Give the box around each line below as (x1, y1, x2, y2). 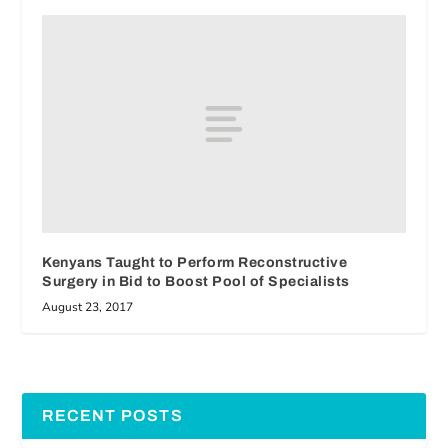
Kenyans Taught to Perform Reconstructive (42, 254, 348, 270)
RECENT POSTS (42, 406, 183, 424)
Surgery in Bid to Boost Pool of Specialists (42, 273, 350, 289)
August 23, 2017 (42, 298, 134, 315)
